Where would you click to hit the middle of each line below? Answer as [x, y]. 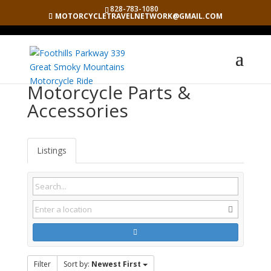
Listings [51, 150]
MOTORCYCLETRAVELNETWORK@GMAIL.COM [139, 16]
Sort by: [77, 264]
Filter [42, 264]
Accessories [77, 110]
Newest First [116, 264]
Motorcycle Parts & [109, 92]
